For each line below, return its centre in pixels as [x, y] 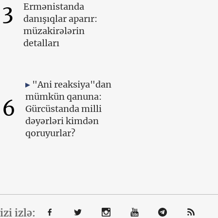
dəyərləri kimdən [62, 121]
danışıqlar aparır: [60, 18]
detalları [41, 43]
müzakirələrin [54, 31]
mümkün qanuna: [63, 96]
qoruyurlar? [50, 133]
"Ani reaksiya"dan [72, 84]
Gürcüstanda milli [63, 109]
